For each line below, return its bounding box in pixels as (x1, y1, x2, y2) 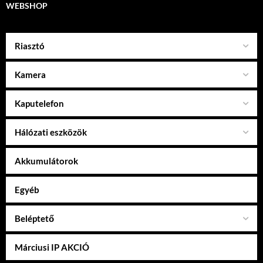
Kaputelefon (15, 97, 64, 109)
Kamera (15, 69, 46, 80)
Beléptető (15, 213, 54, 224)
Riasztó (15, 40, 45, 51)
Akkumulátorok (15, 155, 78, 166)
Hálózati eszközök (15, 126, 87, 137)
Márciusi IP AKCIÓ (15, 241, 89, 252)
